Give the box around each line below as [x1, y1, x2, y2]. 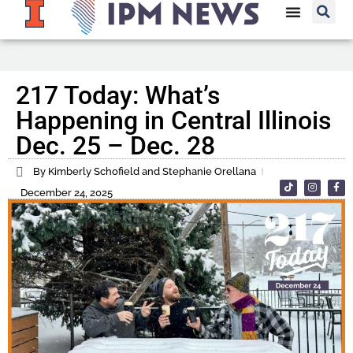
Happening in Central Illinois [16, 106, 331, 136]
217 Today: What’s [16, 80, 220, 111]
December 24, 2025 [20, 187, 113, 199]
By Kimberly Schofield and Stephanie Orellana [33, 165, 256, 178]
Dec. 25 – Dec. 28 [16, 131, 215, 162]
